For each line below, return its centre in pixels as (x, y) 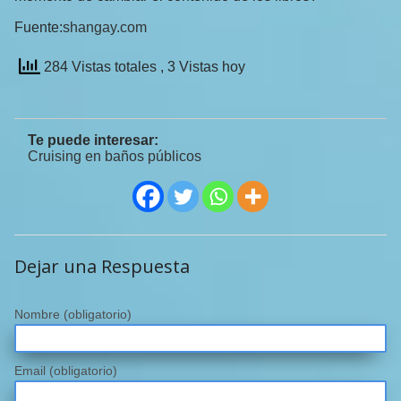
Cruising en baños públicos (115, 157)
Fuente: (38, 28)
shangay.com (105, 28)
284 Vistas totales (100, 67)
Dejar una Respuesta (102, 267)
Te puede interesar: (93, 141)
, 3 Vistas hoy (203, 67)
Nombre (39, 315)
